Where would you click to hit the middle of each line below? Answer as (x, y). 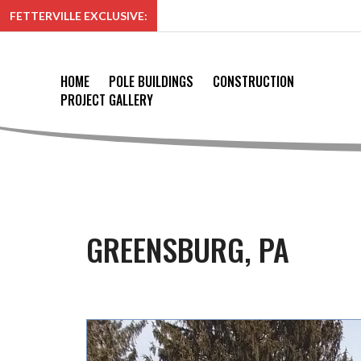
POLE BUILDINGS (151, 81)
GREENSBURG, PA (188, 249)
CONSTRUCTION (254, 81)
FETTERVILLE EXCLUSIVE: (79, 16)
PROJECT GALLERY (107, 100)
